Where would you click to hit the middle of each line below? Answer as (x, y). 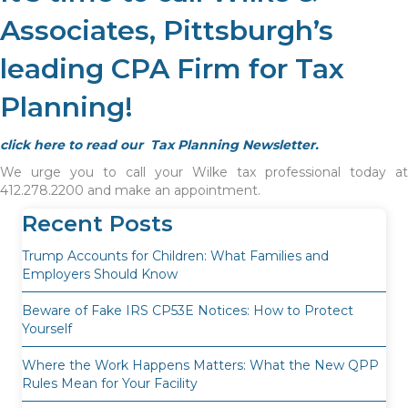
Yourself (47, 329)
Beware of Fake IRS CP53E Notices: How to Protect (188, 311)
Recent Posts (97, 224)
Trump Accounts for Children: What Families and (175, 256)
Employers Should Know (100, 275)
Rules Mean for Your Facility (110, 384)
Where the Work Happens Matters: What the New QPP (200, 366)
